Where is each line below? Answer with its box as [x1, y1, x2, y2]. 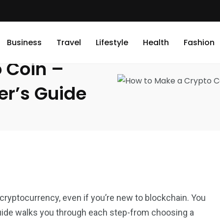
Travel [56, 37, 81, 48]
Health [143, 37, 169, 48]
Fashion [184, 37, 215, 48]
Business [7, 37, 42, 48]
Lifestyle [96, 37, 128, 48]
